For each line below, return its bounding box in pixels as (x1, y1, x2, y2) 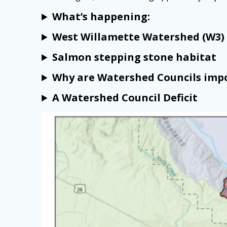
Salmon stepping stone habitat (52, 50, 217, 64)
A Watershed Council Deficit (52, 91, 198, 105)
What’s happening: (52, 10, 150, 24)
